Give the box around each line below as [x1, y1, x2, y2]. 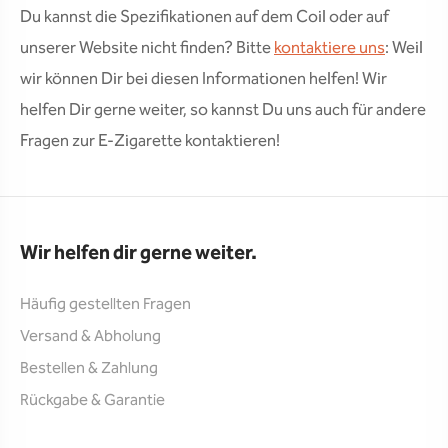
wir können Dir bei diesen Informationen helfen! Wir [20, 66, 387, 93]
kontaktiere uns [274, 35, 385, 62]
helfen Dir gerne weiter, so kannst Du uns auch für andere [20, 97, 426, 124]
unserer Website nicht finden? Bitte [20, 35, 274, 62]
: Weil [385, 35, 423, 62]
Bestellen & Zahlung [20, 356, 158, 381]
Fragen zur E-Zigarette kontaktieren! [20, 128, 280, 155]
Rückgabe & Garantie [20, 388, 165, 413]
